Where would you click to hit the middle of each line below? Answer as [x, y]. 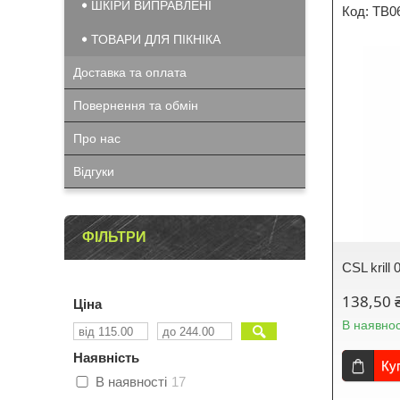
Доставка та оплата [130, 72]
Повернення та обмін [136, 105]
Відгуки [94, 171]
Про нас [97, 138]
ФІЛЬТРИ [114, 237]
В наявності [131, 382]
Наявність [106, 358]
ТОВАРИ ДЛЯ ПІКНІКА [156, 39]
